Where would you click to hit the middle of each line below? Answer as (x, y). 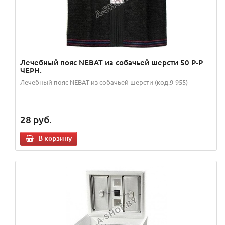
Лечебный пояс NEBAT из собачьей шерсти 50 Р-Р (111, 63)
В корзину (55, 138)
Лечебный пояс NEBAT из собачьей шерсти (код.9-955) (104, 82)
